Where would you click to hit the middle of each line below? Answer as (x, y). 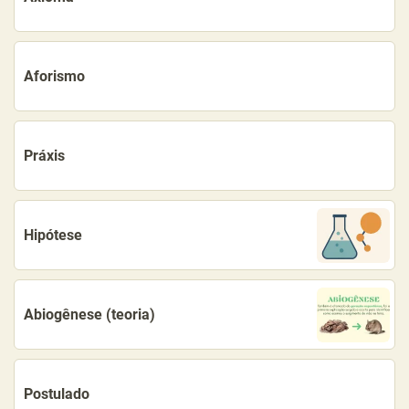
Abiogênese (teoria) (89, 315)
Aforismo (54, 76)
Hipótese (53, 235)
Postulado (57, 394)
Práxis (44, 156)
